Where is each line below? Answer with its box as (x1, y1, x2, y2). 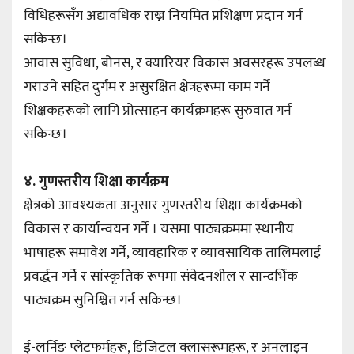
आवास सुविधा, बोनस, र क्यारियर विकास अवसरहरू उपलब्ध (24, 51, 326, 76)
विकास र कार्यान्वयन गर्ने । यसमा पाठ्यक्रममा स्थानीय (24, 217, 294, 242)
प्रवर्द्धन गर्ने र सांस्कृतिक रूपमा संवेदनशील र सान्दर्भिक (24, 265, 298, 289)
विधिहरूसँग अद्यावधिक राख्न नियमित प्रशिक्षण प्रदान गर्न (24, 4, 303, 28)
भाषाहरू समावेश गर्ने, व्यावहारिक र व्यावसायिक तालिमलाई (24, 241, 321, 265)
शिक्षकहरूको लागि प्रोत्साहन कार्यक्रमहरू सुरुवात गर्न (24, 99, 292, 123)
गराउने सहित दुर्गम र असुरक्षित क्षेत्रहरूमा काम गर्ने (24, 75, 270, 100)
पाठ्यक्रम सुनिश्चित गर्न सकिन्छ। (24, 288, 188, 313)
